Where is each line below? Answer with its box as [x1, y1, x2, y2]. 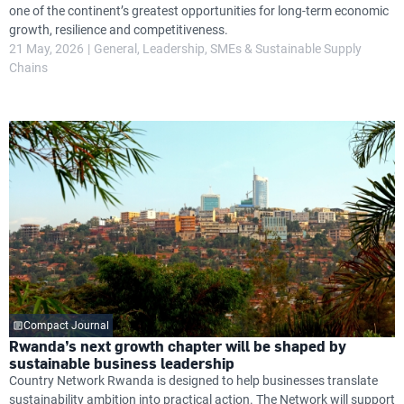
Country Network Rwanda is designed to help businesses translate [9, 373, 378, 388]
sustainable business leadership [9, 353, 234, 373]
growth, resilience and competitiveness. [9, 22, 228, 37]
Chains [9, 60, 48, 75]
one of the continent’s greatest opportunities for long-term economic [9, 3, 389, 18]
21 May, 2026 [9, 41, 84, 56]
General [94, 41, 137, 56]
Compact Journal [23, 319, 109, 332]
